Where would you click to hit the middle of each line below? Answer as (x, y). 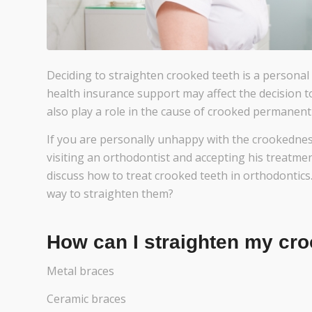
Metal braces (80, 271)
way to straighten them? (110, 193)
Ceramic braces (86, 298)
